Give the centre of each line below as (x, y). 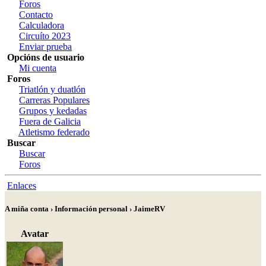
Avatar (35, 234)
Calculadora (42, 25)
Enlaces (22, 186)
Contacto (36, 15)
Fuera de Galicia (50, 121)
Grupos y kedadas (53, 111)
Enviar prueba (45, 47)
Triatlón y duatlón (52, 89)
